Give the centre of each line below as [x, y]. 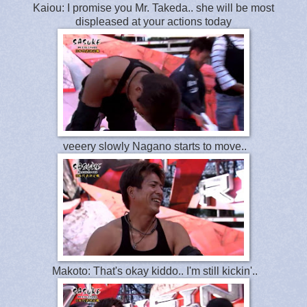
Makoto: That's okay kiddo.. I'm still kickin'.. [153, 271]
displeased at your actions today [153, 21]
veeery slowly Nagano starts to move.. [153, 146]
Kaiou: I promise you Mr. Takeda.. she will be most [153, 8]
